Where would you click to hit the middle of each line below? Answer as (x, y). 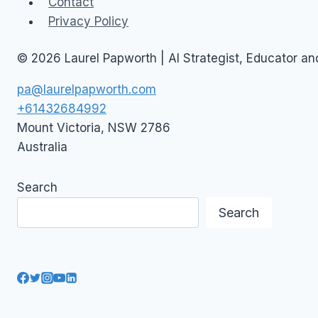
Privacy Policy (89, 21)
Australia (42, 147)
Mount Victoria (59, 128)
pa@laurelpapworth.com (87, 90)
